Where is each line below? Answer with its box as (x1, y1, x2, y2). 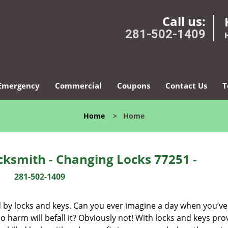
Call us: (162, 13, 206, 30)
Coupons (117, 80, 150, 91)
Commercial (54, 80, 102, 91)
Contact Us (165, 80, 207, 91)
